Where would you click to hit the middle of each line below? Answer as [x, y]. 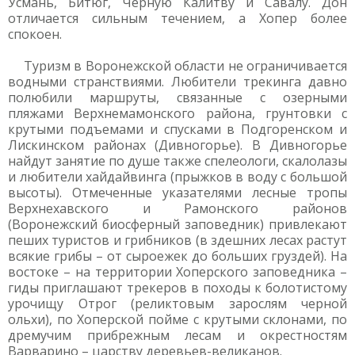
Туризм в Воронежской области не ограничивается [185, 66]
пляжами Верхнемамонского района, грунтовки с [177, 113]
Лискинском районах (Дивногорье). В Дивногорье [177, 145]
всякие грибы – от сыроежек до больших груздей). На [177, 256]
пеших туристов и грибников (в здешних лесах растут [177, 240]
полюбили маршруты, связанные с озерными [177, 97]
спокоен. [35, 34]
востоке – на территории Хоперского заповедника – [177, 272]
